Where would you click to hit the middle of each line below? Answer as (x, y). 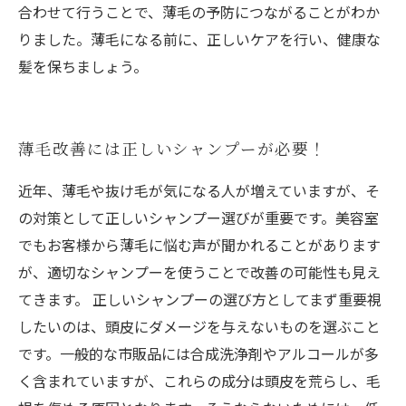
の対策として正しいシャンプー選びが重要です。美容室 (198, 217)
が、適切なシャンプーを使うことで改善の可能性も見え (199, 272)
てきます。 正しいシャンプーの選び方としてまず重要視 (200, 299)
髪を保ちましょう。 (83, 66)
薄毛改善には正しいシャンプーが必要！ (172, 148)
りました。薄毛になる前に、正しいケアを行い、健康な (199, 39)
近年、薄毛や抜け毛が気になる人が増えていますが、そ (199, 190)
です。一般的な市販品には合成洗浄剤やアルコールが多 (198, 353)
